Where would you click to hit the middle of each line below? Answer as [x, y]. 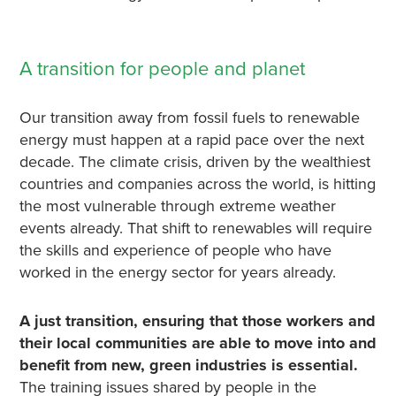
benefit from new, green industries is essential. [188, 365]
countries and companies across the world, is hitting [197, 184]
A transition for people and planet [162, 69]
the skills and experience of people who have [175, 250]
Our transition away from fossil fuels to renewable [189, 118]
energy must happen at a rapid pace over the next [191, 140]
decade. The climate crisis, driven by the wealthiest [194, 162]
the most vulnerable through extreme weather [177, 206]
